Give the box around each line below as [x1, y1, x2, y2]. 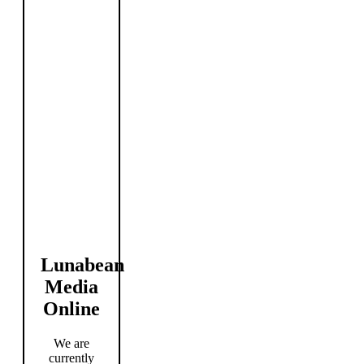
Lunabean [41, 254, 124, 276]
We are [54, 336, 90, 351]
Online [43, 298, 101, 320]
